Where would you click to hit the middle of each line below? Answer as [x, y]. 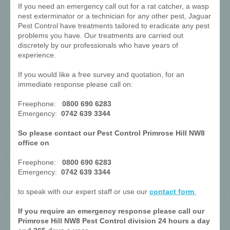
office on [34, 143]
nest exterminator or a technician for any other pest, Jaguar [114, 16]
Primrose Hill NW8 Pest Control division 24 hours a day [114, 221]
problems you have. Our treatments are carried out [101, 36]
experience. [37, 55]
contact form [172, 192]
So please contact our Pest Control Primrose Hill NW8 [111, 133]
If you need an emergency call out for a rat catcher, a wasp [113, 6]
